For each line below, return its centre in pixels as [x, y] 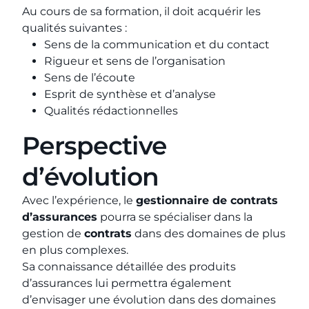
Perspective [94, 146]
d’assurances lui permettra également [127, 283]
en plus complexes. [75, 250]
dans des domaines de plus [209, 233]
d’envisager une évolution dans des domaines [149, 300]
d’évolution [91, 177]
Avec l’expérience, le [79, 200]
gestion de [53, 233]
